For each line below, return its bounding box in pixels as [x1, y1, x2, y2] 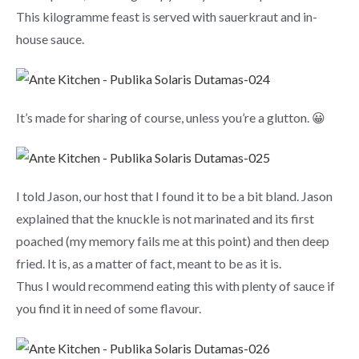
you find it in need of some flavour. [16, 301, 201, 317]
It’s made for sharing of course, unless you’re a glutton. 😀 [16, 110, 325, 126]
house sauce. [16, 31, 84, 47]
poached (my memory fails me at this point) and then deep [16, 233, 329, 249]
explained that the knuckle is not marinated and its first [16, 211, 314, 227]
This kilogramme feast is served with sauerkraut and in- [16, 9, 317, 25]
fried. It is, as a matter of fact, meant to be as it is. [16, 256, 281, 272]
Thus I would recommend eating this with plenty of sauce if [16, 278, 335, 294]
